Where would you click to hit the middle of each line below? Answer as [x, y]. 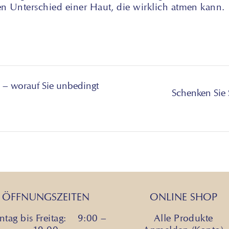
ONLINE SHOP [183, 197]
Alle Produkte [183, 218]
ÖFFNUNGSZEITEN [45, 197]
